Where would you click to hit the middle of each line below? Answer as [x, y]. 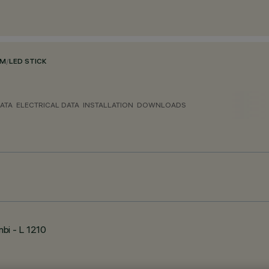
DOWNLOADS [162, 105]
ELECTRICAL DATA [48, 105]
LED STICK [28, 62]
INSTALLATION [108, 105]
